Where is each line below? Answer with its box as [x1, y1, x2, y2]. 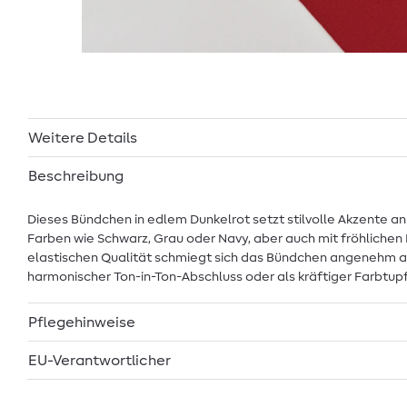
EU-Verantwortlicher [28, 352, 172, 368]
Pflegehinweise [28, 314, 135, 330]
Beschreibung [28, 168, 124, 184]
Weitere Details [28, 130, 137, 145]
